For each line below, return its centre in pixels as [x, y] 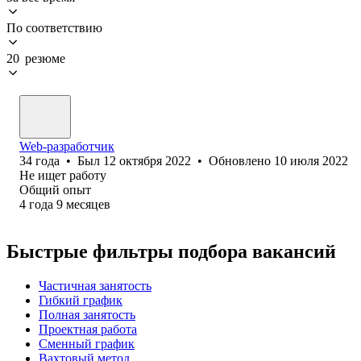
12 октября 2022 [147, 160]
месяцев [88, 204]
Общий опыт [55, 189]
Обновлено [241, 160]
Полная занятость [87, 314]
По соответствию [54, 27]
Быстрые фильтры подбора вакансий [171, 251]
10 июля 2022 [311, 160]
